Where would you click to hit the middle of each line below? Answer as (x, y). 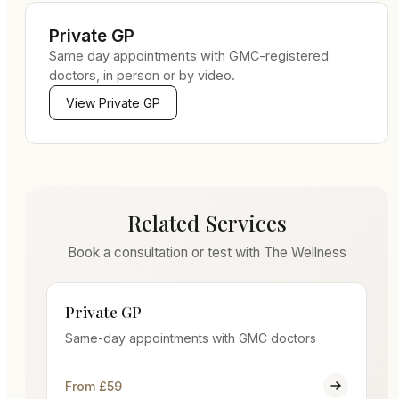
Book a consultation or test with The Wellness (207, 252)
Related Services (207, 223)
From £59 (94, 386)
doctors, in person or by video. (142, 75)
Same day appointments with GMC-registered (189, 56)
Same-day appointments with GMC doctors (191, 338)
